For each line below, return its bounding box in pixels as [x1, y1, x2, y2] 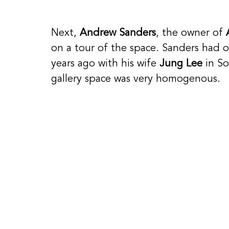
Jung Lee [159, 58, 202, 69]
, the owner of [156, 28, 226, 38]
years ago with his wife [51, 58, 159, 69]
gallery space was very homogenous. [51, 74, 223, 84]
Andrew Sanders [80, 28, 156, 38]
